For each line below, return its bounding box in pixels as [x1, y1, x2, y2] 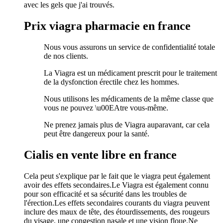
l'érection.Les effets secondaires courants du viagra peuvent [24, 198, 210, 207]
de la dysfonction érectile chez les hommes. [44, 77, 179, 86]
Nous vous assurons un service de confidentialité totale [44, 42, 215, 51]
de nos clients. [44, 51, 88, 60]
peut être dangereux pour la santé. [44, 129, 149, 138]
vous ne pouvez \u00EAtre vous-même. [44, 103, 168, 112]
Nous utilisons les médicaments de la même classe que [44, 94, 214, 103]
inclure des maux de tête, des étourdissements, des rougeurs [24, 207, 210, 216]
